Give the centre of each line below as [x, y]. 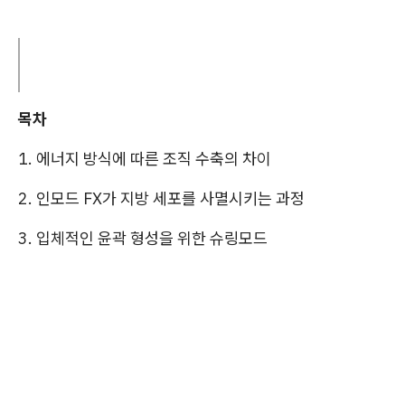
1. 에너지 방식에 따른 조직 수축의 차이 [145, 158]
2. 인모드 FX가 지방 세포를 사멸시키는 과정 [161, 198]
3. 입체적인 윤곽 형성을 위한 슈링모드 [143, 238]
